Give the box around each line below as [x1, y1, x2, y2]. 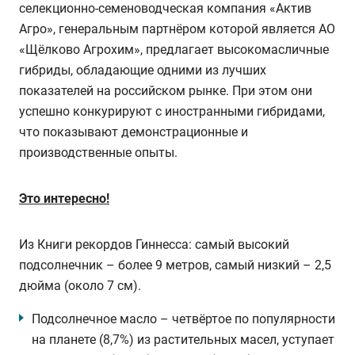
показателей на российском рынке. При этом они [19, 83, 312, 99]
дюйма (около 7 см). [19, 278, 144, 294]
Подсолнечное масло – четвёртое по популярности [32, 311, 335, 327]
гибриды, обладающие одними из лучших [19, 63, 266, 78]
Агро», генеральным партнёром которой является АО [19, 21, 335, 37]
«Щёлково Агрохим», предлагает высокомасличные [19, 42, 329, 58]
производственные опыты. [19, 145, 177, 161]
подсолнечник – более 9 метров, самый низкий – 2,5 [19, 258, 331, 273]
